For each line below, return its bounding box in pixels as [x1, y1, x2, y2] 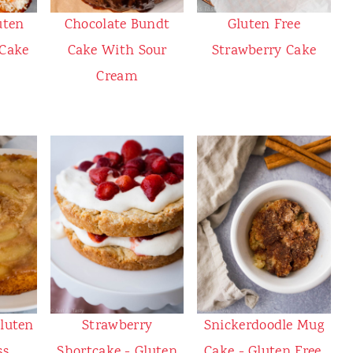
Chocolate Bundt [64, 14, 170, 35]
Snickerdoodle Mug [203, 315, 324, 336]
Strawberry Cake [211, 40, 317, 61]
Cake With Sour [67, 40, 167, 61]
